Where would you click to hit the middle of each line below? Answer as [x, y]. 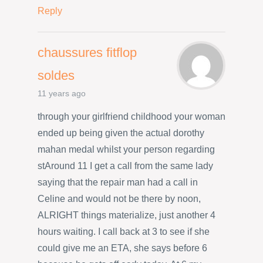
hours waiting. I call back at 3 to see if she [124, 232]
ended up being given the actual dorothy [121, 133]
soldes [56, 75]
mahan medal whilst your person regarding [126, 150]
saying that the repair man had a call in [118, 183]
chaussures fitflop [87, 52]
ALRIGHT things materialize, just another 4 [127, 215]
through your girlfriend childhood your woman [131, 117]
